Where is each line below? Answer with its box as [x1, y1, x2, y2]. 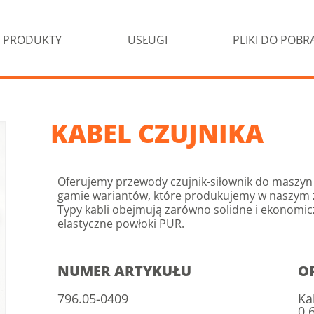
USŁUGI [127, 32, 168, 48]
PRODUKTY [2, 32, 62, 48]
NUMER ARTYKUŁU [57, 261, 191, 280]
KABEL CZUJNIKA [50, 116, 264, 151]
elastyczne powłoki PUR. [57, 216, 184, 231]
